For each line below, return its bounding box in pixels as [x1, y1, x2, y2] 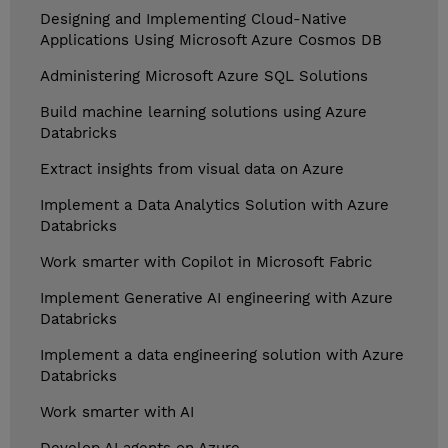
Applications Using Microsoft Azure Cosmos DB [40, 31, 382, 50]
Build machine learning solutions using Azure [40, 103, 367, 122]
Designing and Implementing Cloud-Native [40, 10, 347, 29]
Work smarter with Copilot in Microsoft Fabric [40, 253, 372, 272]
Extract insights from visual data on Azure [40, 160, 344, 179]
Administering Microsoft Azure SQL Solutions [40, 67, 368, 86]
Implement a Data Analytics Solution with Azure [40, 196, 389, 215]
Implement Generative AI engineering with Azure [40, 289, 393, 308]
